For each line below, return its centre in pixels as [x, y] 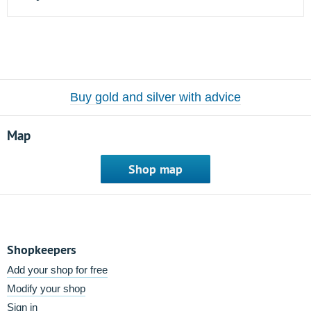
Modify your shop [46, 288]
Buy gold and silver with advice [155, 97]
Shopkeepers [42, 250]
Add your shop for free [57, 270]
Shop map [155, 169]
